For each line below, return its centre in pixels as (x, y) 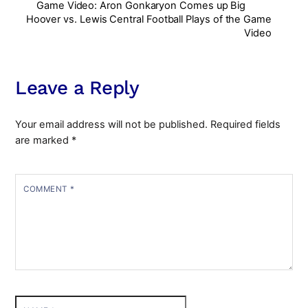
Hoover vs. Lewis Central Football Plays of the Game (148, 19)
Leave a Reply (77, 88)
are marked (44, 141)
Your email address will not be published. (112, 125)
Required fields (246, 125)
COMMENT (47, 189)
